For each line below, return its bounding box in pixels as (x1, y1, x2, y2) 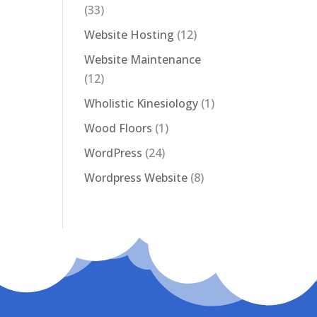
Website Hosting (84, 27, 175, 42)
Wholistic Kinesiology (84, 96, 199, 111)
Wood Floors (84, 120, 153, 136)
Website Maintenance (84, 52, 202, 67)
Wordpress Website (84, 170, 188, 185)
